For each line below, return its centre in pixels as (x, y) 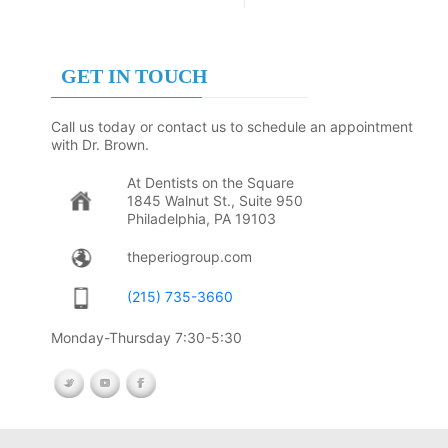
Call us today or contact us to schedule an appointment (231, 126)
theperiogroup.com (189, 256)
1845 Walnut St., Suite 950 (214, 200)
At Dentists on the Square (210, 182)
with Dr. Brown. (99, 144)
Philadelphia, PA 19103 (201, 218)
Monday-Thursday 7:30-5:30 (146, 337)
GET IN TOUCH (134, 75)
